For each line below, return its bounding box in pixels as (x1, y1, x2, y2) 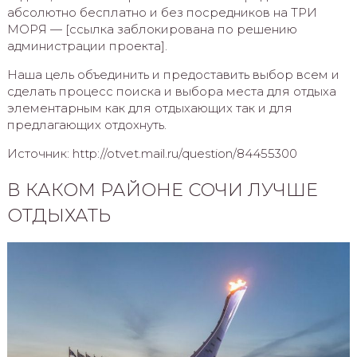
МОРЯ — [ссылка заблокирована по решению (6, 21, 297, 37)
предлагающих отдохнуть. (6, 116, 167, 132)
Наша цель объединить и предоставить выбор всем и (6, 66, 339, 82)
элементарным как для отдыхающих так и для (6, 100, 292, 116)
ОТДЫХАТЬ (6, 203, 111, 226)
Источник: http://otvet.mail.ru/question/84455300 (6, 145, 297, 161)
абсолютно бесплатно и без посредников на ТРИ (6, 4, 317, 20)
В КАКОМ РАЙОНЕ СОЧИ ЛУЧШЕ (6, 178, 318, 201)
